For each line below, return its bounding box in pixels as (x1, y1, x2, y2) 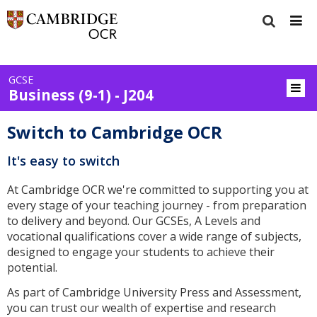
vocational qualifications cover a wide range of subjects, (7, 229, 301, 245)
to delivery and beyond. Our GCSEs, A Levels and (7, 213, 260, 229)
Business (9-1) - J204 (8, 85, 154, 105)
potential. (7, 260, 57, 276)
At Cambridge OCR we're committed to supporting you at (7, 182, 309, 198)
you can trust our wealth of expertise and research (7, 300, 276, 316)
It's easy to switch (7, 152, 120, 170)
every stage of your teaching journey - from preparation (7, 197, 306, 214)
